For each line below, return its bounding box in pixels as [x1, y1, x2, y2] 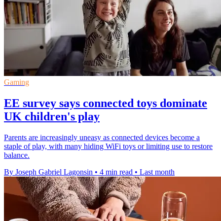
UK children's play [4, 110, 100, 123]
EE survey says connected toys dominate [4, 97, 207, 110]
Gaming [4, 78, 29, 87]
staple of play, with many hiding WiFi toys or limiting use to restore [4, 142, 213, 150]
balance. [4, 150, 30, 159]
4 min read [100, 167, 133, 176]
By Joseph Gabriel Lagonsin [4, 167, 93, 176]
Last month [140, 167, 175, 176]
